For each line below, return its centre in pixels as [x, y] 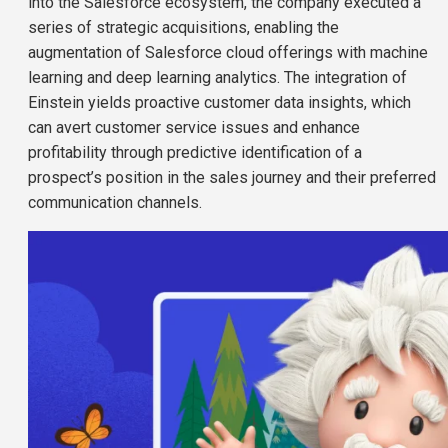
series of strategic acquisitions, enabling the [183, 27]
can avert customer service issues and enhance [194, 127]
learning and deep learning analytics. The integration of [217, 77]
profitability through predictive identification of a [195, 152]
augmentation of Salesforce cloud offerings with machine [228, 52]
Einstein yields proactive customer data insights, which [219, 102]
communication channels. [115, 202]
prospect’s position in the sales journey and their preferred [232, 177]
